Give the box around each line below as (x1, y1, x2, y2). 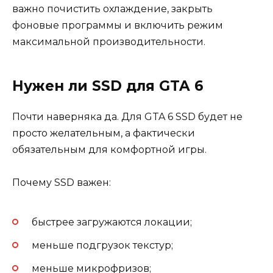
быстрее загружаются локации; (32, 216, 192, 229)
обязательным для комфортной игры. (12, 143, 207, 155)
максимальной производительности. (12, 35, 205, 48)
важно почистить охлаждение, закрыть (12, 2, 213, 15)
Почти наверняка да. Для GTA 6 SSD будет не (12, 110, 243, 122)
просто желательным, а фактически (12, 127, 195, 139)
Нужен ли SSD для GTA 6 (12, 77, 204, 94)
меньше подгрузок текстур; (32, 239, 173, 252)
